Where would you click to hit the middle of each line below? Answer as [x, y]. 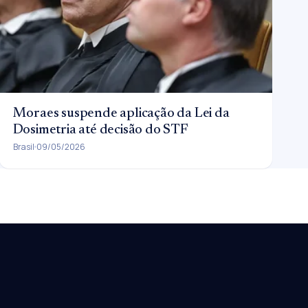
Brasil [23, 146]
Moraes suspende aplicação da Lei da [121, 113]
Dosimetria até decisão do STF [100, 130]
